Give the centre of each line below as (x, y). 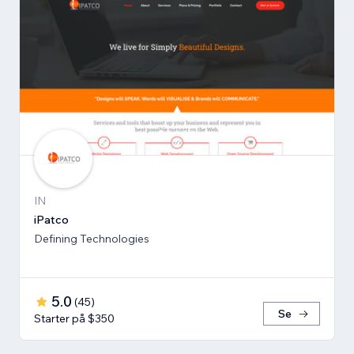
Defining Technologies (92, 239)
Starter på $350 (74, 319)
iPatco (51, 220)
